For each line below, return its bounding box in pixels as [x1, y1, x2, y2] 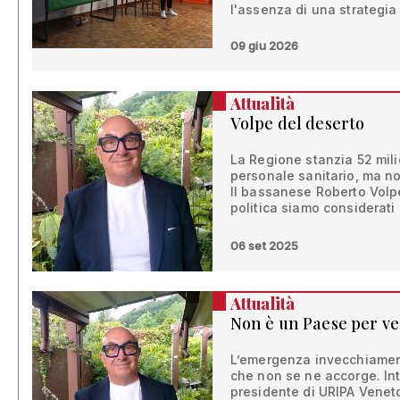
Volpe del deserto [229, 112, 365, 134]
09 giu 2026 [229, 38, 299, 53]
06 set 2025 [229, 237, 299, 253]
